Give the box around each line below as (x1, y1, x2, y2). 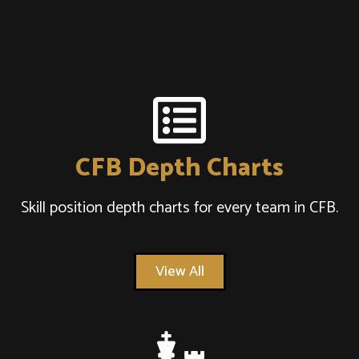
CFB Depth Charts (75, 147, 284, 190)
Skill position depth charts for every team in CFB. (21, 195, 338, 222)
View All (155, 260, 204, 284)
